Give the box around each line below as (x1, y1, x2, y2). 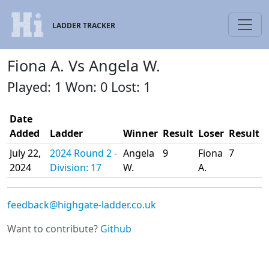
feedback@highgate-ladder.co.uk (7, 198, 156, 211)
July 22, (10, 147, 41, 160)
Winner (123, 127, 158, 140)
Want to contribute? (7, 222, 100, 235)
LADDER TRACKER (52, 20, 116, 31)
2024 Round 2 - (50, 147, 117, 160)
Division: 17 (50, 161, 101, 174)
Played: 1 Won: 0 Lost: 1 (7, 78, 151, 95)
